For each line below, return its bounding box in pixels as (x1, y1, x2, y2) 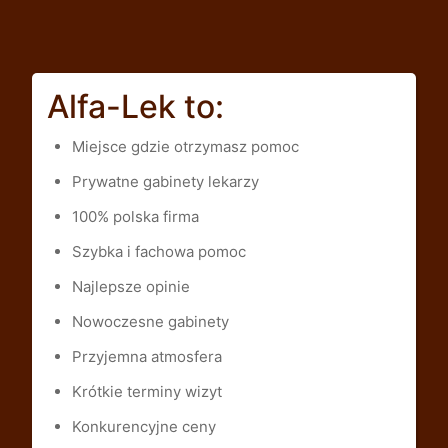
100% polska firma (71, 206, 199, 226)
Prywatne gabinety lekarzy (71, 171, 259, 191)
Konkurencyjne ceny (71, 416, 216, 436)
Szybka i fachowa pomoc (71, 241, 246, 261)
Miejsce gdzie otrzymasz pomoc (71, 136, 299, 156)
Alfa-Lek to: (46, 86, 224, 126)
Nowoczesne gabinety (71, 311, 229, 331)
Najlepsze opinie (71, 276, 190, 296)
